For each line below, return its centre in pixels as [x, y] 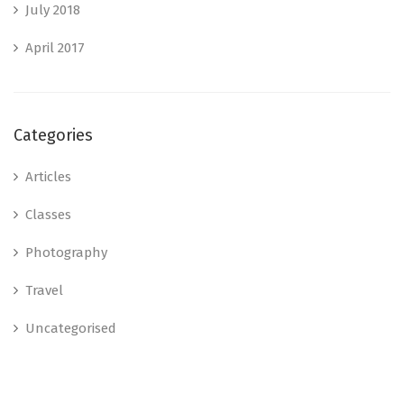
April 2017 [55, 47]
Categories [53, 135]
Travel [44, 290]
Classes [48, 214]
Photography [66, 252]
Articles [48, 176]
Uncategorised [71, 328]
